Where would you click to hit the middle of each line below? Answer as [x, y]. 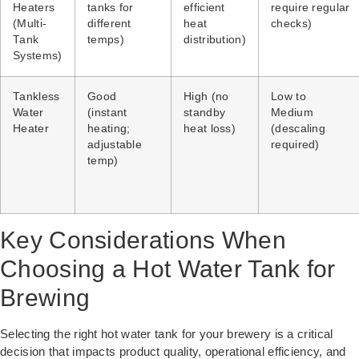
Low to [288, 97]
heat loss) [210, 129]
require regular [311, 8]
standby [205, 113]
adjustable [115, 145]
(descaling [298, 129]
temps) [106, 40]
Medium [292, 113]
